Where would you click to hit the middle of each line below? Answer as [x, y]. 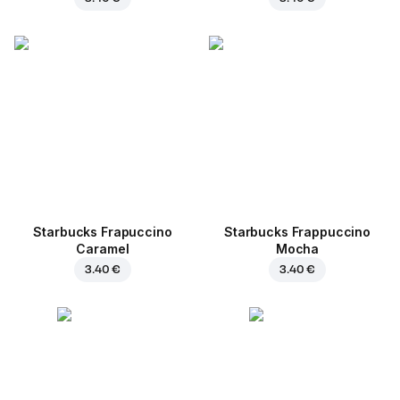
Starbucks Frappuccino [297, 232]
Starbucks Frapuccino [103, 232]
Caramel [103, 249]
